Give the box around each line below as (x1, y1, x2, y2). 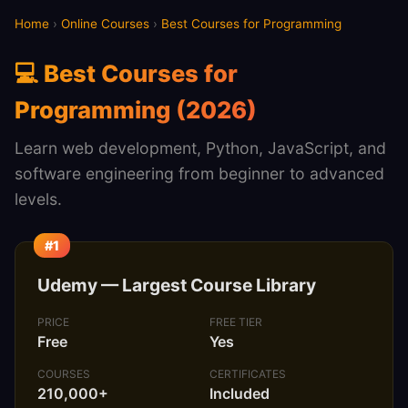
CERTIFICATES (209, 366, 287, 381)
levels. (15, 189, 62, 209)
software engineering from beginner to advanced (15, 164, 384, 183)
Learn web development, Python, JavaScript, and (15, 138, 386, 158)
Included (209, 383, 270, 403)
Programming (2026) (15, 96, 257, 124)
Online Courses (61, 16, 149, 31)
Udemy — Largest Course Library (37, 274, 316, 296)
